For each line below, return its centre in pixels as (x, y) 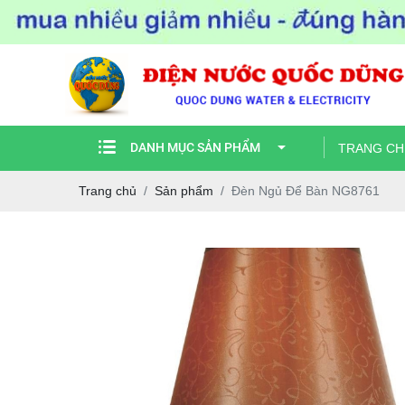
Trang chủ (108, 191)
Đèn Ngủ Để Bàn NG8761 (306, 191)
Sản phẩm (184, 191)
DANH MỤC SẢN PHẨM (195, 148)
